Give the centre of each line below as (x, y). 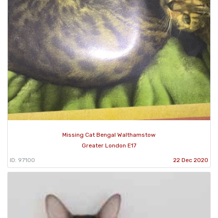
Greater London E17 (109, 145)
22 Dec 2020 (191, 160)
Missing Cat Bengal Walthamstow (109, 135)
